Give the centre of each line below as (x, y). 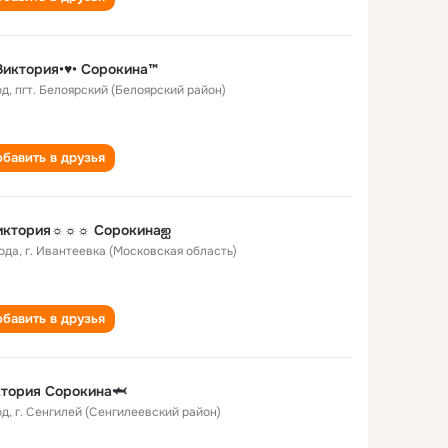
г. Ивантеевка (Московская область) (131, 251)
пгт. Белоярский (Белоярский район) (120, 90)
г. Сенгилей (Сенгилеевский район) (118, 412)
